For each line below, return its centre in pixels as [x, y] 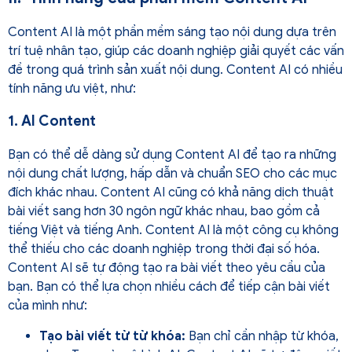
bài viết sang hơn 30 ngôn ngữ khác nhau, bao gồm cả [164, 212]
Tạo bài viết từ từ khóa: [112, 336]
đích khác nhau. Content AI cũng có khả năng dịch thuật [171, 193]
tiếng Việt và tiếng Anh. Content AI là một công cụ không [173, 231]
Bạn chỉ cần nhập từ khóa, [262, 336]
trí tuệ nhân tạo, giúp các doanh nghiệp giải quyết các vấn [176, 51]
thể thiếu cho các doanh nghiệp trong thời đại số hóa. [164, 249]
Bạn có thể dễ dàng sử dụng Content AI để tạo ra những [172, 155]
